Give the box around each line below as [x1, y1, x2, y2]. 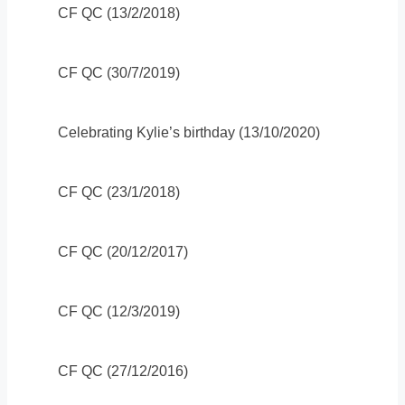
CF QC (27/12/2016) [58, 363, 188, 379]
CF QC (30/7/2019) [58, 64, 180, 80]
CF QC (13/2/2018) [58, 5, 180, 21]
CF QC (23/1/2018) [58, 184, 180, 200]
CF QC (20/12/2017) [58, 243, 188, 259]
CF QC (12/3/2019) [58, 303, 180, 319]
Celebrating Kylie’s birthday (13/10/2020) [58, 124, 320, 140]
